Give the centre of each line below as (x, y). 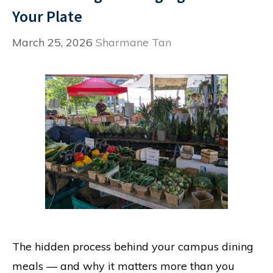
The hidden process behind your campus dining (133, 246)
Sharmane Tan (133, 42)
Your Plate (47, 16)
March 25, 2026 (52, 42)
